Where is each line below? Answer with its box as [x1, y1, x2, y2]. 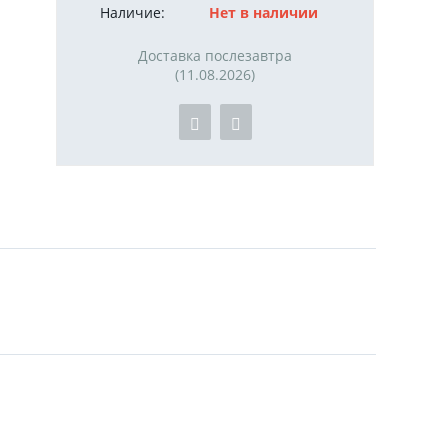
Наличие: [100, 2, 165, 22]
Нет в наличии [209, 2, 318, 22]
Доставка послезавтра [138, 45, 292, 65]
